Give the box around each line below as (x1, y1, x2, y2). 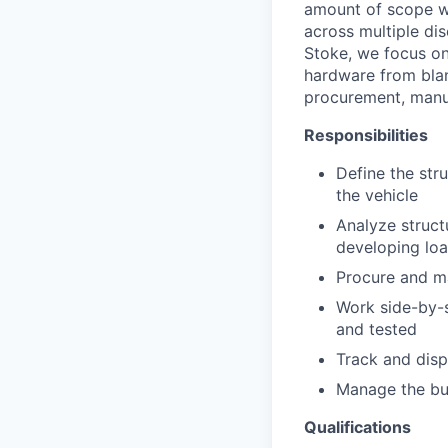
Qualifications (304, 417, 411, 437)
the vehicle (336, 185, 418, 205)
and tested (336, 319, 417, 339)
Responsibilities (304, 125, 428, 145)
